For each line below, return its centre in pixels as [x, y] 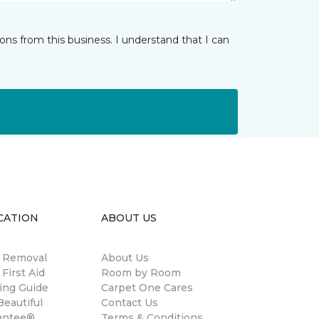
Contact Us [130, 303]
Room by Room [141, 273]
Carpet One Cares [147, 288]
